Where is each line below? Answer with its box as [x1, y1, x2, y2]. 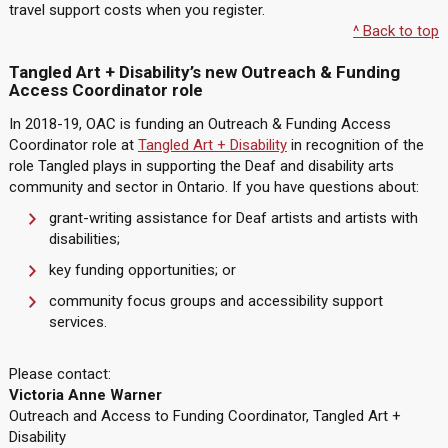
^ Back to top [353, 22, 440, 40]
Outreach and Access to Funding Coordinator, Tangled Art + [8, 407, 401, 425]
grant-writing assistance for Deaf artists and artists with [48, 209, 418, 227]
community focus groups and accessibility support [48, 292, 383, 310]
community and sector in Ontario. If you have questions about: [8, 178, 419, 196]
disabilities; [48, 230, 120, 248]
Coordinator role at [8, 136, 138, 154]
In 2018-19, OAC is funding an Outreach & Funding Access [8, 115, 391, 133]
